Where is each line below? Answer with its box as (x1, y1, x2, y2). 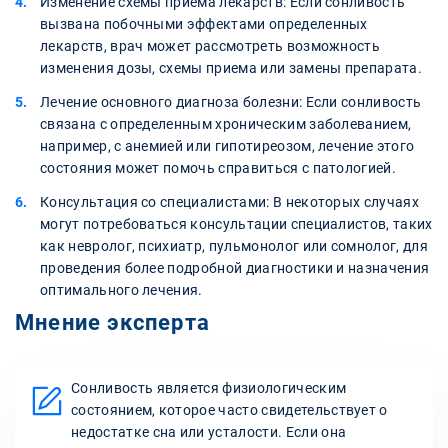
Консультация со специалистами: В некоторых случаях (40, 194, 420, 211)
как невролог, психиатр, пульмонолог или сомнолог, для (40, 238, 428, 255)
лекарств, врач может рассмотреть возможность (40, 38, 381, 55)
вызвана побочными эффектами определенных (40, 16, 368, 33)
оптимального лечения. (40, 282, 203, 299)
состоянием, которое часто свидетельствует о (71, 402, 388, 419)
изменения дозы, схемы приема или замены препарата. (40, 60, 423, 77)
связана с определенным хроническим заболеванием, (40, 116, 412, 133)
